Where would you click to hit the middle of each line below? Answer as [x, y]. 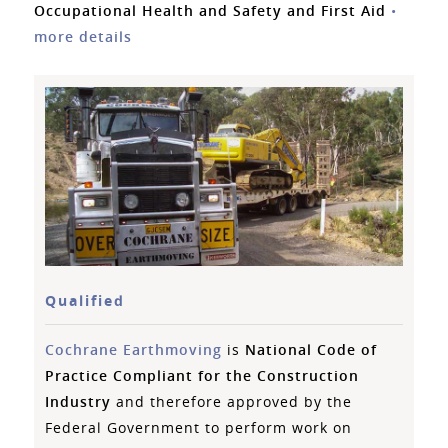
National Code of [311, 349]
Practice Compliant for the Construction [202, 375]
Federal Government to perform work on [199, 427]
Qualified [85, 300]
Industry [78, 401]
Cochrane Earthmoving [134, 349]
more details [82, 37]
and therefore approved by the [232, 401]
